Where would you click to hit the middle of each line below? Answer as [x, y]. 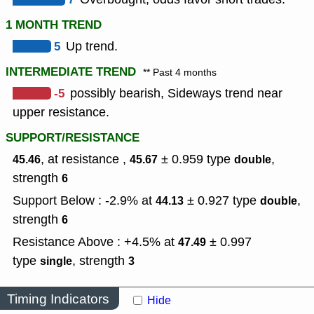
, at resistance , [85, 159]
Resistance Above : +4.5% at [95, 242]
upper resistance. [61, 112]
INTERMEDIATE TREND [71, 72]
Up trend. [92, 47]
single [56, 261]
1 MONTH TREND [54, 25]
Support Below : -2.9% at [84, 201]
